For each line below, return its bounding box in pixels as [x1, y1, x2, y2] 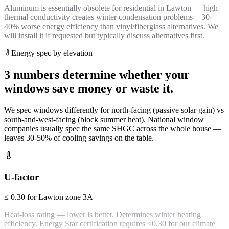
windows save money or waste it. [4, 82, 173, 96]
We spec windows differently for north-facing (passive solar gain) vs [4, 106, 224, 115]
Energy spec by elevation [11, 49, 93, 58]
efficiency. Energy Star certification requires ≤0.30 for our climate [4, 219, 215, 228]
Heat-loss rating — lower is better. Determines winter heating [4, 210, 201, 219]
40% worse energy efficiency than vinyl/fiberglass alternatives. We [4, 22, 218, 31]
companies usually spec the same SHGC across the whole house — [4, 124, 221, 133]
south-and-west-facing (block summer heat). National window [4, 115, 204, 124]
